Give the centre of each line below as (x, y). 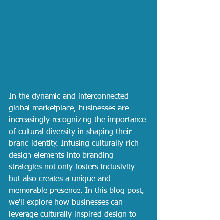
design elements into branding (62, 155)
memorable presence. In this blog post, (78, 191)
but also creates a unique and (61, 179)
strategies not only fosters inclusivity (73, 167)
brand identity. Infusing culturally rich (75, 144)
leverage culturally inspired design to (74, 214)
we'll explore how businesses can (67, 203)
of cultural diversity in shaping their (71, 132)
